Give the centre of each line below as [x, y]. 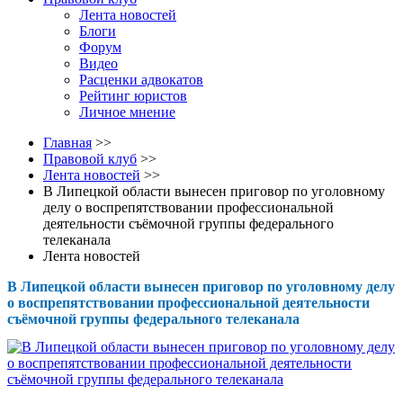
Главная [67, 143]
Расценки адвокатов [141, 80]
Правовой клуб [90, 159]
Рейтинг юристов [133, 96]
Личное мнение [127, 112]
